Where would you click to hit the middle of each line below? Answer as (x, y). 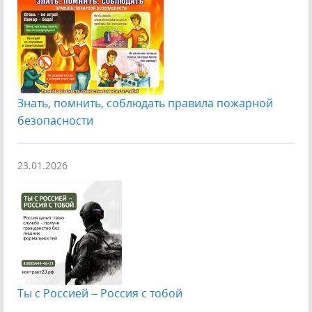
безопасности (55, 120)
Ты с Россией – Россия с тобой (100, 293)
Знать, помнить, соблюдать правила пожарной (145, 103)
